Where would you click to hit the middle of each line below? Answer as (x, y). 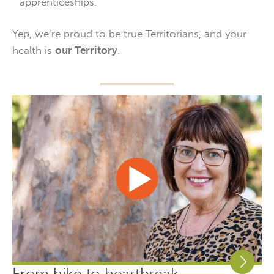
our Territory (86, 50)
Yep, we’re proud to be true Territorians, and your (129, 34)
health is (34, 50)
